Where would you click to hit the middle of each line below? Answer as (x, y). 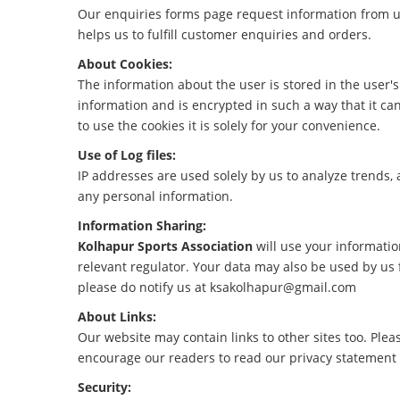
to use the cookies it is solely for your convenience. (229, 125)
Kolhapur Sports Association (165, 246)
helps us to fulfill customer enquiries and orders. (225, 34)
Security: (104, 387)
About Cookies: (125, 64)
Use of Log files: (127, 155)
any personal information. (155, 196)
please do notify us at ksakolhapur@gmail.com (217, 287)
